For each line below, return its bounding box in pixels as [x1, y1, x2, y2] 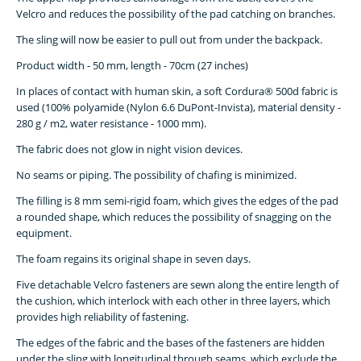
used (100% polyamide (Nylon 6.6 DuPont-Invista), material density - [16, 100, 341, 115]
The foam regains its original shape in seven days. [16, 251, 251, 267]
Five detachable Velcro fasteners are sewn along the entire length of [16, 277, 338, 293]
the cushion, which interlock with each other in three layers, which [16, 293, 330, 309]
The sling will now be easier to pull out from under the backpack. [16, 32, 322, 48]
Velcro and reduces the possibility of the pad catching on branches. [16, 6, 335, 22]
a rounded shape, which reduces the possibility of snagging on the [16, 210, 331, 225]
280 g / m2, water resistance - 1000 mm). [16, 116, 206, 131]
